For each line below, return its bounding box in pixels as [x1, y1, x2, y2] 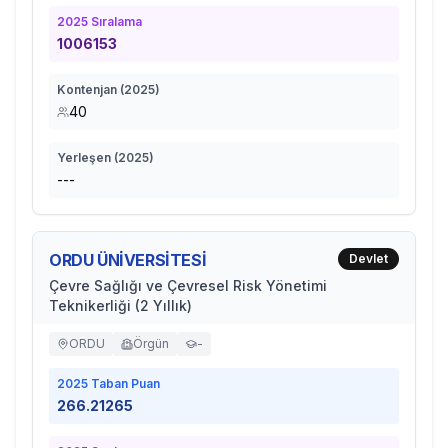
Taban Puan [88, 376, 160, 391]
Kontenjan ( [57, 82, 124, 97]
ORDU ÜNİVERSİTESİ [49, 250, 207, 270]
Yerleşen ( [57, 150, 118, 165]
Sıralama [88, 14, 142, 29]
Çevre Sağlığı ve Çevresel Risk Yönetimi [49, 277, 327, 294]
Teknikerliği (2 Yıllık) [49, 297, 192, 314]
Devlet [349, 251, 388, 266]
